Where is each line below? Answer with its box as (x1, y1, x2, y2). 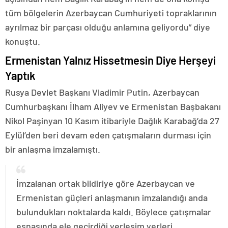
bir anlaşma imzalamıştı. (5, 144, 100, 155)
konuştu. (5, 36, 40, 47)
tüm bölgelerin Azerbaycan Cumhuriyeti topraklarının (5, 7, 217, 19)
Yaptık (5, 69, 35, 82)
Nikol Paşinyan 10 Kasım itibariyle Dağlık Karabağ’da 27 (5, 115, 219, 127)
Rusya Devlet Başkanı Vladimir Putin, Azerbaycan (5, 87, 199, 98)
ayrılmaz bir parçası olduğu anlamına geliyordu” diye (5, 21, 210, 33)
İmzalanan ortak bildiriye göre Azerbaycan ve (16, 178, 195, 189)
